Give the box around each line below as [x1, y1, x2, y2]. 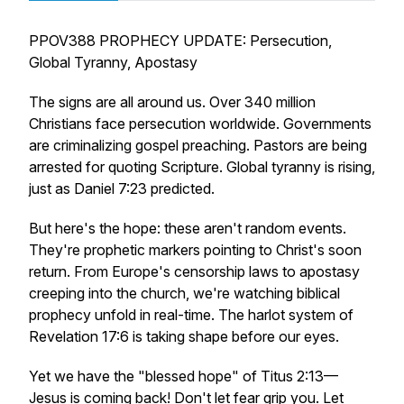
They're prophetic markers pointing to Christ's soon [29, 241, 362, 259]
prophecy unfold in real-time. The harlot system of [29, 306, 353, 324]
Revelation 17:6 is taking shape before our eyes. [29, 327, 339, 345]
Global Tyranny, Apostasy [29, 53, 197, 71]
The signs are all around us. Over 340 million [29, 93, 316, 111]
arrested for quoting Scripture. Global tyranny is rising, [29, 158, 375, 176]
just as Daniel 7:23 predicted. [29, 179, 215, 197]
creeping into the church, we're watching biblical [29, 284, 340, 302]
